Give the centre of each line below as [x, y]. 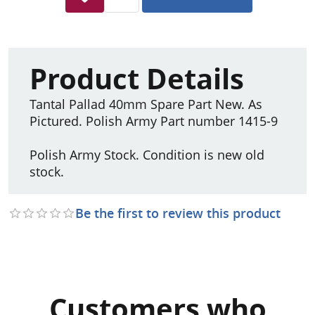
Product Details [137, 78]
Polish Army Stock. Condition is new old [147, 154]
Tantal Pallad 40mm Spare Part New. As [146, 104]
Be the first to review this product [178, 213]
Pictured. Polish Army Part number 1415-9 [154, 121]
